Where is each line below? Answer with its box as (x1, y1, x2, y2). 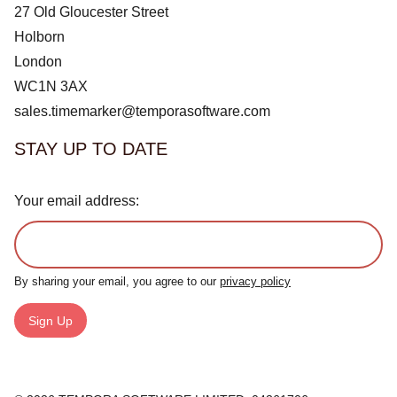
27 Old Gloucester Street (14, 4, 168, 19)
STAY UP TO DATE (14, 138, 167, 159)
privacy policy (220, 275, 291, 289)
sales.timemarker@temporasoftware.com (14, 103, 270, 119)
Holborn (14, 28, 65, 44)
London (14, 53, 62, 69)
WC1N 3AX (14, 78, 88, 94)
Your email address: (14, 192, 139, 208)
